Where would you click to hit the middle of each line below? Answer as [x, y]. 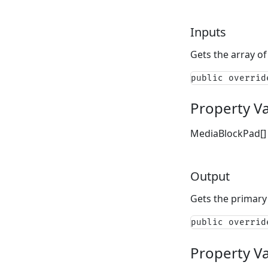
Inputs [208, 32]
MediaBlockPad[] [228, 134]
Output [210, 176]
